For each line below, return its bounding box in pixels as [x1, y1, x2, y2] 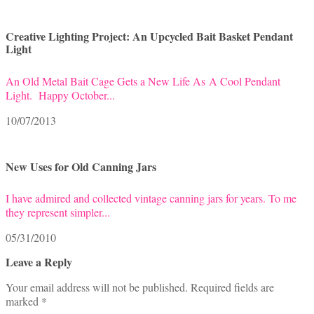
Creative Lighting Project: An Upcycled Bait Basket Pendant [6, 28, 293, 45]
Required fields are [191, 280, 274, 295]
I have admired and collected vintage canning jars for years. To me [6, 191, 296, 206]
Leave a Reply [6, 254, 72, 271]
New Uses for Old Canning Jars [6, 158, 156, 175]
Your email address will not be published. [6, 280, 188, 295]
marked [6, 294, 41, 309]
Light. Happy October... [6, 88, 115, 102]
